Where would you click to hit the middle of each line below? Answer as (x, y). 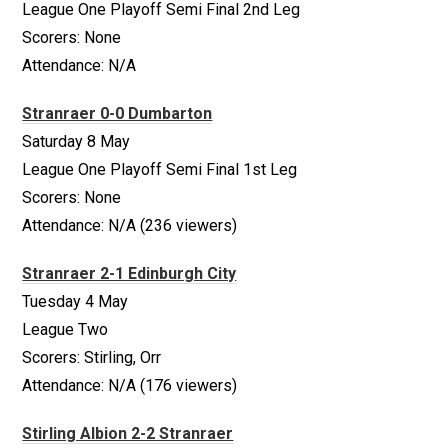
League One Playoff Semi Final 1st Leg (160, 169)
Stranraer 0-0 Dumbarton (117, 113)
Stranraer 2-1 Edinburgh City (129, 273)
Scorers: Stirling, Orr (92, 357)
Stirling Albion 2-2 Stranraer (128, 433)
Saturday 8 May (76, 141)
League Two (65, 329)
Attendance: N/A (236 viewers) (130, 225)
